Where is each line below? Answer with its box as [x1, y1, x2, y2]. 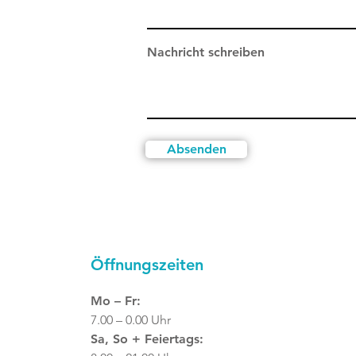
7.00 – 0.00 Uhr [91, 311, 172, 327]
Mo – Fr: [91, 292, 141, 308]
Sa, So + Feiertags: [91, 331, 204, 346]
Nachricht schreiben [147, 44, 265, 60]
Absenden [166, 141, 226, 157]
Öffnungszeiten [91, 254, 204, 274]
